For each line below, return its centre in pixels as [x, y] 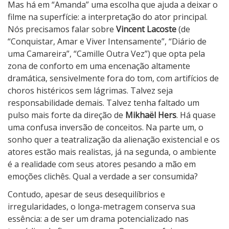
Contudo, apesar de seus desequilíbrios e [86, 194]
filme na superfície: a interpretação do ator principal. [108, 17]
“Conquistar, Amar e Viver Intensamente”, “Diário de [107, 42]
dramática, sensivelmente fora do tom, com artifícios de [113, 78]
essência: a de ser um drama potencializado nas [98, 219]
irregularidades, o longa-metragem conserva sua [101, 207]
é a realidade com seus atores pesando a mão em [102, 164]
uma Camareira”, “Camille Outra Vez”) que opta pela [106, 54]
